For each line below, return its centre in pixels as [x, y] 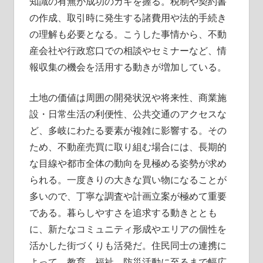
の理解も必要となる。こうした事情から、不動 [128, 34]
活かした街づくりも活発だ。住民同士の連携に [128, 245]
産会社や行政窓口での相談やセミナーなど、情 [128, 50]
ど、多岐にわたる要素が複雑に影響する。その [128, 130]
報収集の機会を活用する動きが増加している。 [128, 67]
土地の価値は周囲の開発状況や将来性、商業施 [128, 97]
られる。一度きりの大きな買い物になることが [128, 179]
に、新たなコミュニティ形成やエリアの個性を [128, 229]
